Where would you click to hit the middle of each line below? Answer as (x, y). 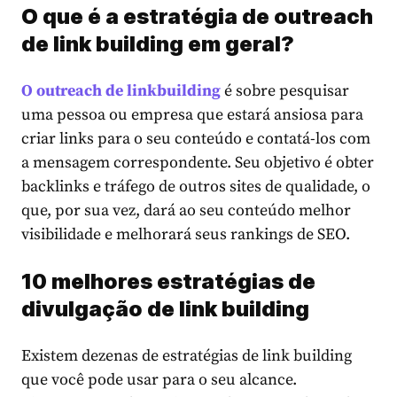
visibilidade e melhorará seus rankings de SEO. (186, 235)
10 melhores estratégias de (168, 282)
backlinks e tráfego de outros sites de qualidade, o (196, 187)
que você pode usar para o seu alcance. (159, 380)
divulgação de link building (165, 309)
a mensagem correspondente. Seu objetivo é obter (198, 163)
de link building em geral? (158, 44)
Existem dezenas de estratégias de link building (187, 356)
